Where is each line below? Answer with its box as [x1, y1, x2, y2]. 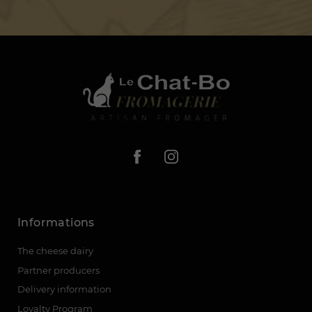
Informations [17, 216, 95, 230]
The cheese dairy [17, 245, 93, 257]
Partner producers [17, 264, 100, 276]
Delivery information [17, 283, 111, 295]
